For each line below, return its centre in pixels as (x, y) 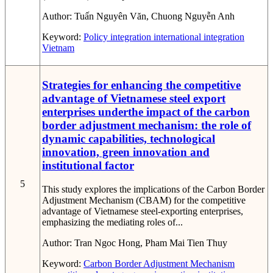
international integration (198, 37)
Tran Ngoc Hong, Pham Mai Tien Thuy (151, 243)
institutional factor (88, 166)
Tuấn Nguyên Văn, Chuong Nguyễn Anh (154, 16)
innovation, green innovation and (126, 152)
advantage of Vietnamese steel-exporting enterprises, (143, 211)
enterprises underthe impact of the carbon (146, 112)
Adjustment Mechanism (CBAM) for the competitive (144, 200)
